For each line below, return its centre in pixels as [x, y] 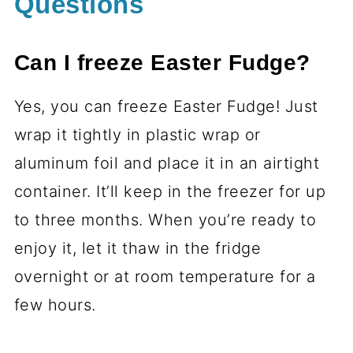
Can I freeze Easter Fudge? [162, 63]
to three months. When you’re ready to [165, 220]
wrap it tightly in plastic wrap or [137, 135]
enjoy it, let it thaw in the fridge [137, 248]
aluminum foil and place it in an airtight [167, 163]
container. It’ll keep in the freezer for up [170, 191]
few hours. [55, 305]
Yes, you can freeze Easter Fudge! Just [166, 106]
